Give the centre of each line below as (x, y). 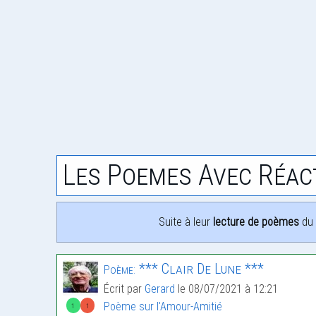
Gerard (160, 289)
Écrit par (124, 289)
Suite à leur (186, 222)
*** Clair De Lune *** (200, 269)
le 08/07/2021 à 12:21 (226, 289)
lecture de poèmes (256, 222)
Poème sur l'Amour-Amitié (163, 307)
